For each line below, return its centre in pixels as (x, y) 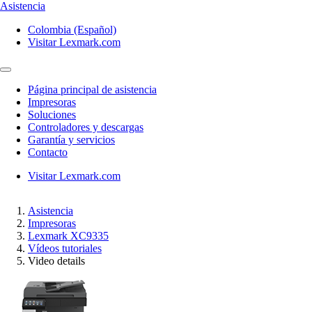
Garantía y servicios (71, 140)
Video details (56, 261)
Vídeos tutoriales (65, 248)
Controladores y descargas (86, 127)
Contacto (48, 152)
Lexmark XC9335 (68, 236)
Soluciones (52, 115)
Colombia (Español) (72, 30)
